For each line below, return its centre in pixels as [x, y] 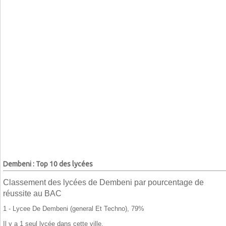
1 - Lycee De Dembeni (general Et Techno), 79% [74, 209]
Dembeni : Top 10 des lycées [48, 164]
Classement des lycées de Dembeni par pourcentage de [103, 183]
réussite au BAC [32, 194]
